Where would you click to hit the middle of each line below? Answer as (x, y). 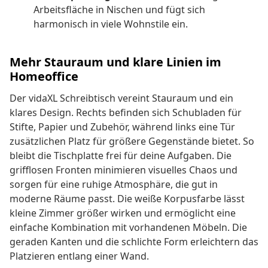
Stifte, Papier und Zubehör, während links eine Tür (122, 127)
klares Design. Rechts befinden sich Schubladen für (126, 113)
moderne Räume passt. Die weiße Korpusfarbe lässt (127, 199)
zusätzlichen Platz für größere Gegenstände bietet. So (132, 141)
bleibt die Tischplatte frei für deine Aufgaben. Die (121, 156)
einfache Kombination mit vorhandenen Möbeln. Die (128, 228)
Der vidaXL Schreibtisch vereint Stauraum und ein (121, 98)
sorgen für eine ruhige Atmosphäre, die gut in (114, 185)
